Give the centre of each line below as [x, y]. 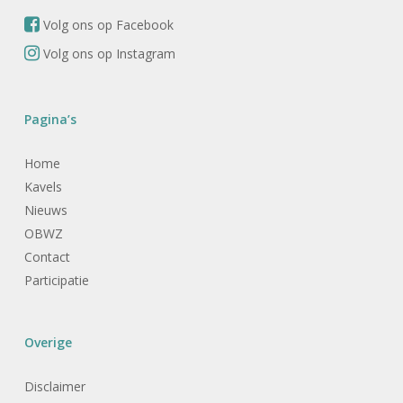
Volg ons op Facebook [106, 24]
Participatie [56, 280]
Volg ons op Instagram [107, 53]
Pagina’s [50, 119]
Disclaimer [54, 386]
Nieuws [45, 210]
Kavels [43, 187]
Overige [48, 342]
